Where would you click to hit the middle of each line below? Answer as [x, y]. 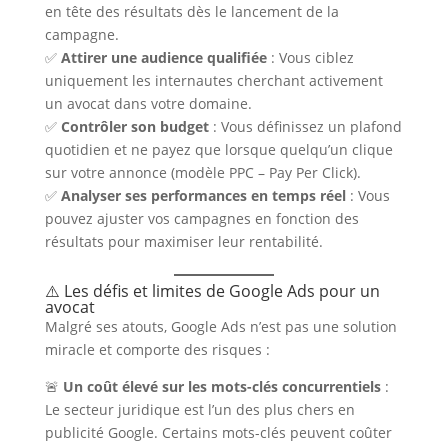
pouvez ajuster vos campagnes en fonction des [201, 218]
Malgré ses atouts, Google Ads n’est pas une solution [220, 326]
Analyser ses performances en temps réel [203, 195]
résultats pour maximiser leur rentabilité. [183, 241]
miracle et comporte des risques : [157, 349]
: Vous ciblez [310, 57]
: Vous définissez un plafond [305, 126]
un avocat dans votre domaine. [148, 103]
